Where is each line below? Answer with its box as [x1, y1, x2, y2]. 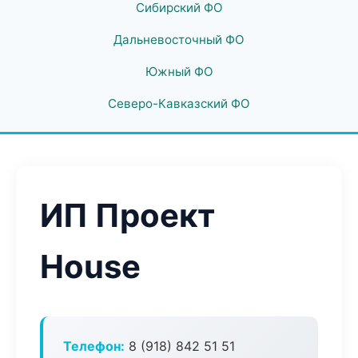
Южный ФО [145, 64, 213, 79]
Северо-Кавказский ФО [108, 96, 250, 111]
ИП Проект [40, 196, 215, 235]
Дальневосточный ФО [113, 32, 245, 47]
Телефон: [63, 338, 125, 354]
